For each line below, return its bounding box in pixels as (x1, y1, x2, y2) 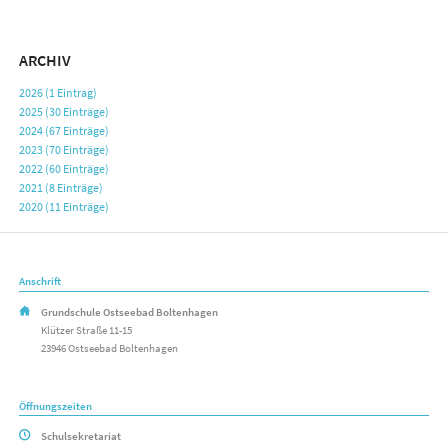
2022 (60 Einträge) (18, 161, 109, 177)
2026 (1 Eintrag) (18, 85, 97, 101)
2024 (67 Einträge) (18, 123, 109, 139)
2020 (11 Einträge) (18, 199, 109, 215)
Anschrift (18, 274, 61, 289)
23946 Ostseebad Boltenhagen (41, 341, 179, 356)
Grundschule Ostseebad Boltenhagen (41, 305, 219, 320)
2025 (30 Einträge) (18, 104, 109, 120)
